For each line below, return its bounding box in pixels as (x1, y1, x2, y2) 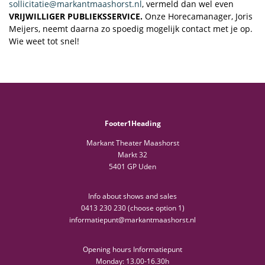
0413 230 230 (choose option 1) (80, 202, 185, 213)
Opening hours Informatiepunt (83, 244, 182, 254)
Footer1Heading (104, 118, 161, 128)
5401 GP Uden (109, 161, 156, 172)
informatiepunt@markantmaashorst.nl (69, 214, 196, 225)
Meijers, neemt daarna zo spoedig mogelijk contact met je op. (9, 22, 253, 34)
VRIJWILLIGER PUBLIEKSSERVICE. (9, 10, 143, 22)
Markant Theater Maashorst (86, 137, 179, 148)
